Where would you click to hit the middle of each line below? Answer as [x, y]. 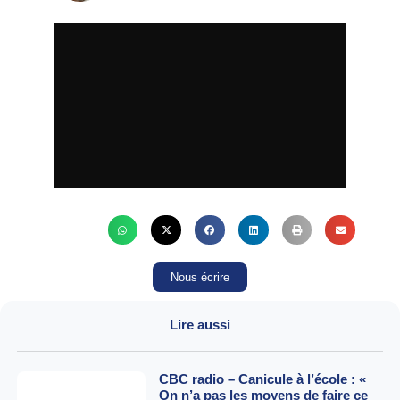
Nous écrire [200, 278]
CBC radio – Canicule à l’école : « [262, 379]
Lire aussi [200, 325]
